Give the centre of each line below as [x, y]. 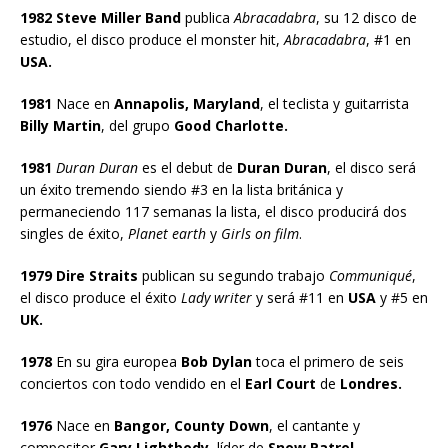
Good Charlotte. [229, 125]
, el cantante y [314, 425]
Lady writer [214, 297]
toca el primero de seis [328, 361]
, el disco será [371, 167]
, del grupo [135, 125]
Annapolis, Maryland [185, 103]
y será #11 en [300, 297]
